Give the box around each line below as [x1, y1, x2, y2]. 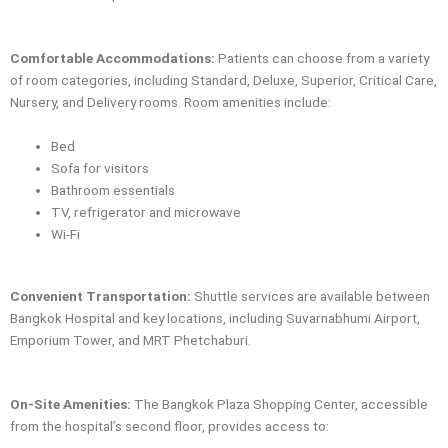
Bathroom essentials [51, 181, 176, 198]
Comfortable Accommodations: [10, 50, 215, 67]
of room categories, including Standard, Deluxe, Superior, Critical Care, [10, 72, 437, 89]
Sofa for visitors [51, 159, 150, 176]
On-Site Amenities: [10, 396, 131, 413]
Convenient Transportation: [10, 288, 191, 305]
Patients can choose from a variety [215, 50, 429, 67]
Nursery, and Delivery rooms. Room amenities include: [10, 94, 331, 111]
